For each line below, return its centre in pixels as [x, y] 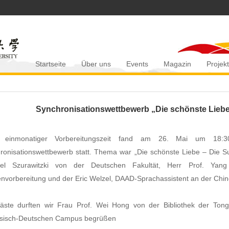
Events [137, 64]
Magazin [177, 64]
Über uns [96, 64]
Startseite [51, 64]
